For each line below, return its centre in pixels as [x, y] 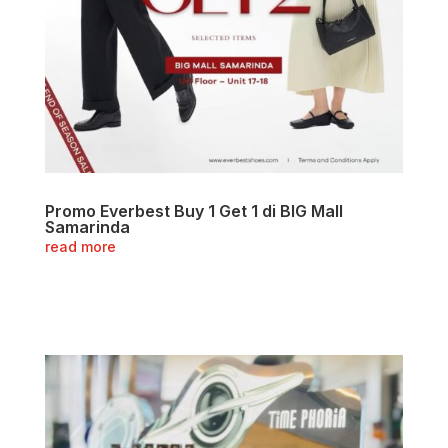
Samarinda [87, 227]
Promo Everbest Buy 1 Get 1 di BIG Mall [193, 211]
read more [80, 247]
